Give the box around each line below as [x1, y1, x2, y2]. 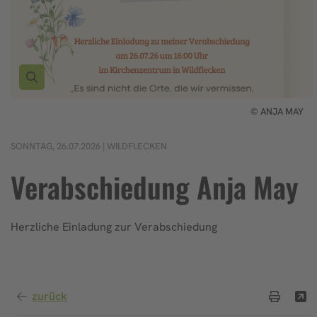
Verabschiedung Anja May [11, 166, 298, 208]
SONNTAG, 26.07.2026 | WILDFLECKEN [11, 140, 167, 152]
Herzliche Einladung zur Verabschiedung [11, 219, 217, 235]
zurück [31, 289, 67, 304]
